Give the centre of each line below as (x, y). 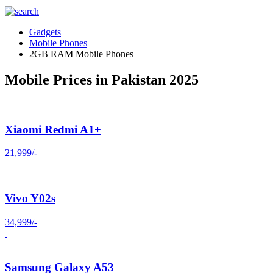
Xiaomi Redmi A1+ (53, 129)
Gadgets (45, 32)
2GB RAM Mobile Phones (81, 54)
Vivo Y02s (30, 198)
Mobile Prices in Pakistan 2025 (102, 80)
